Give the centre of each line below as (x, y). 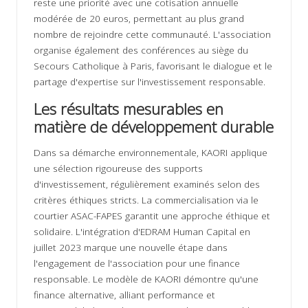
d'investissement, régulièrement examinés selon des (147, 184)
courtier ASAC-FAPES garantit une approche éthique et (152, 216)
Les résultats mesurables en (129, 109)
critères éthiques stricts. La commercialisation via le (146, 200)
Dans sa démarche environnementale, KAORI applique (151, 153)
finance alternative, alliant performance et (124, 295)
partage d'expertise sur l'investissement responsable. (150, 82)
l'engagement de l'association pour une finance (137, 263)
